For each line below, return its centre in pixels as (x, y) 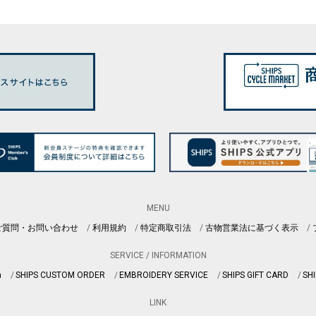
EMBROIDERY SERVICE (164, 275)
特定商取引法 (165, 227)
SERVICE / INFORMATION (158, 255)
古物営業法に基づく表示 (251, 227)
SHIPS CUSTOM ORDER (60, 275)
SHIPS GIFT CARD (255, 275)
